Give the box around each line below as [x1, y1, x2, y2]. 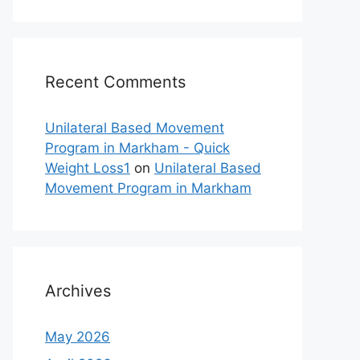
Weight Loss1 [45, 160, 130, 176]
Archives [45, 281, 111, 301]
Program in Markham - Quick [45, 140, 230, 156]
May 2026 [45, 329, 110, 345]
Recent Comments [45, 72, 186, 92]
